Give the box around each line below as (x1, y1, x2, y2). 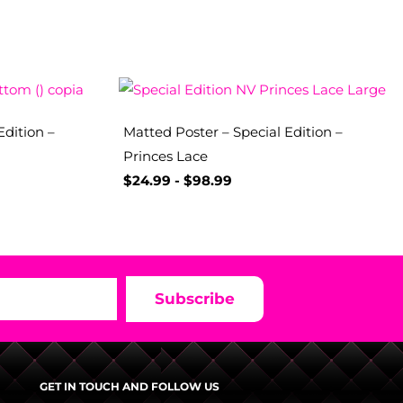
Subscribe (154, 289, 235, 308)
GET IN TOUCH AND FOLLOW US (40, 380, 219, 394)
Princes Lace (123, 148, 208, 166)
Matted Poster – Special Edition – (123, 123, 343, 141)
